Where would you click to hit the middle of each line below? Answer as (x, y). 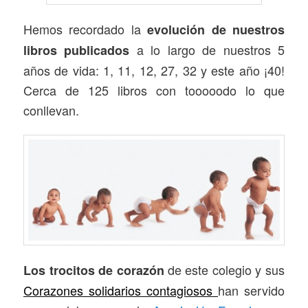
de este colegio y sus (224, 269)
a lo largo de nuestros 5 (207, 50)
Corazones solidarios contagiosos (121, 290)
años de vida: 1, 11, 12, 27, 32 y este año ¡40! (154, 70)
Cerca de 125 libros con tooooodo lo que (154, 90)
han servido (251, 290)
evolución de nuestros (216, 30)
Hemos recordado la (86, 29)
